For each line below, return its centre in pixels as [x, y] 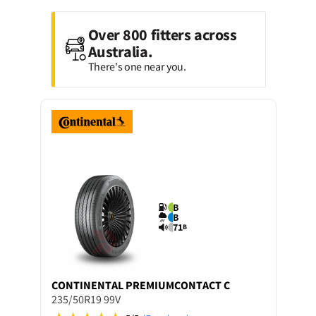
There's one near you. [137, 66]
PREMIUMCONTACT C [177, 285]
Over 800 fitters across [162, 35]
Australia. [120, 51]
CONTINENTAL [87, 285]
